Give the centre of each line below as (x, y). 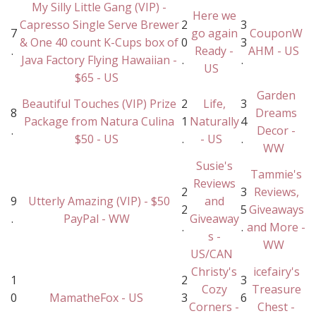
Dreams (276, 113)
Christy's (214, 272)
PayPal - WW (96, 219)
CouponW (276, 34)
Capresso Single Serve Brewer (99, 25)
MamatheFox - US (96, 298)
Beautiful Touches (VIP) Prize (99, 104)
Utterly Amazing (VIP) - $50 (99, 201)
